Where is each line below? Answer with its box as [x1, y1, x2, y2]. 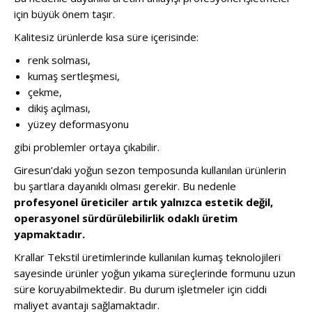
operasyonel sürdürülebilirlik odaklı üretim [14, 210, 237, 225]
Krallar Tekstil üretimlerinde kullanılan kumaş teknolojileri [14, 249, 281, 264]
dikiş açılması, [28, 100, 91, 115]
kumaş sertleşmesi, [28, 68, 120, 83]
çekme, [28, 84, 62, 99]
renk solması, [28, 52, 91, 67]
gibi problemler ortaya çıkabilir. [14, 139, 159, 154]
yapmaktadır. [14, 226, 85, 241]
